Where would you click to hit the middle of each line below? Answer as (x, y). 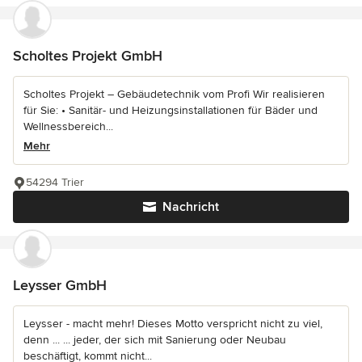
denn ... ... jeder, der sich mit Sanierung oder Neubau (155, 340)
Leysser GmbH (60, 286)
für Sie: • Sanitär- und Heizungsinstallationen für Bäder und (170, 111)
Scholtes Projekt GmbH (88, 56)
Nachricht (191, 207)
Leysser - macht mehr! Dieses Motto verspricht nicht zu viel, (173, 324)
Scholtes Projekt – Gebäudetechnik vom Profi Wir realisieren (174, 95)
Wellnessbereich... (68, 127)
